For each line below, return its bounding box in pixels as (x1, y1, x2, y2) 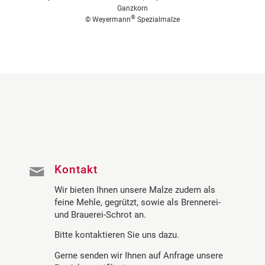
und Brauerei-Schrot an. (54, 209, 146, 220)
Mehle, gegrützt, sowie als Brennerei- (76, 196, 221, 208)
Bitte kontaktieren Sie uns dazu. (54, 230, 179, 241)
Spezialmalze (135, 15, 180, 24)
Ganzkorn (117, 4, 148, 13)
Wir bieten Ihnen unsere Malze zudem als (54, 184, 215, 195)
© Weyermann (85, 15, 131, 24)
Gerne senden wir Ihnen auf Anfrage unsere (54, 250, 223, 261)
